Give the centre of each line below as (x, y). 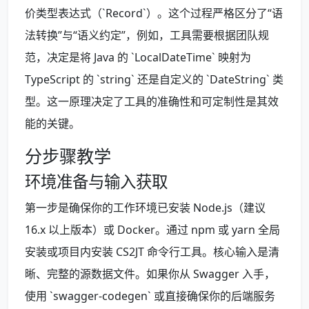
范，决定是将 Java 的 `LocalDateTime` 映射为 (138, 58)
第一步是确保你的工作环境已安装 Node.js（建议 (145, 208)
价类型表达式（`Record (84, 13)
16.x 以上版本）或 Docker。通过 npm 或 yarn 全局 (152, 230)
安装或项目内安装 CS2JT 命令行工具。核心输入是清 (152, 252)
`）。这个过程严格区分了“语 (213, 13)
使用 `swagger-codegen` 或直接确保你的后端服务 (150, 296)
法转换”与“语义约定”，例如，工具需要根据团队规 (147, 36)
